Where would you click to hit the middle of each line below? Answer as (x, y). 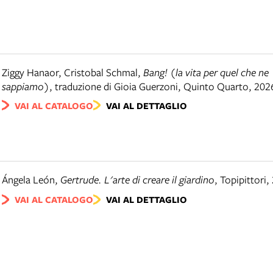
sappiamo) (26, 86)
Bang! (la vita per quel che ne (206, 72)
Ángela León (28, 180)
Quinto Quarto (216, 86)
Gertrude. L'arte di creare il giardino (137, 180)
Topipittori (243, 180)
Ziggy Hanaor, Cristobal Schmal (70, 72)
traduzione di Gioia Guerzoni (116, 86)
